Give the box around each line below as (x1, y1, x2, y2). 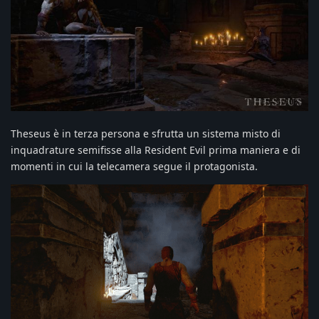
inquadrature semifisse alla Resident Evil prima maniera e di (11, 142, 300, 157)
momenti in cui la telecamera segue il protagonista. (11, 159, 258, 173)
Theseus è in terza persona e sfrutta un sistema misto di (11, 126, 281, 140)
